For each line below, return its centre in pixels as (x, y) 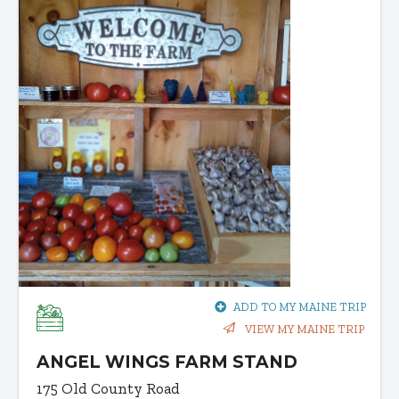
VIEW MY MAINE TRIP (303, 330)
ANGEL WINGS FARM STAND (167, 362)
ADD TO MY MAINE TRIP (300, 307)
